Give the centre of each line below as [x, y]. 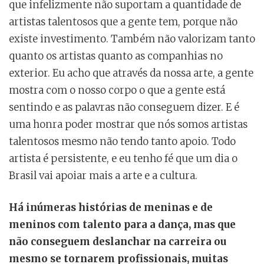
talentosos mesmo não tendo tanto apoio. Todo [122, 141]
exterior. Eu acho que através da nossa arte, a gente [131, 73]
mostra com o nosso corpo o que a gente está [117, 90]
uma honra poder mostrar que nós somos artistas [128, 124]
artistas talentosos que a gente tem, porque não [123, 22]
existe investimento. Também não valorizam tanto [132, 39]
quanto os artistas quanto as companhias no [116, 56]
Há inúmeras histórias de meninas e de [111, 207]
